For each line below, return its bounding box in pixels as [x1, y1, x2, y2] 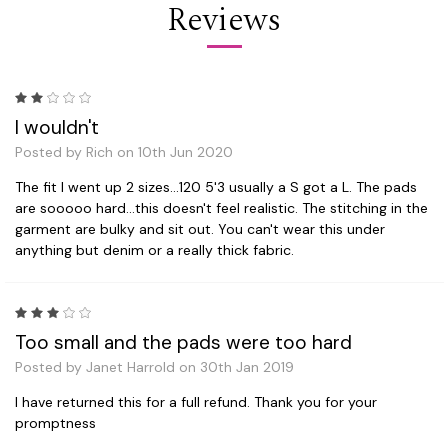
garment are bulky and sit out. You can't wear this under [15, 219, 385, 238]
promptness [15, 413, 96, 432]
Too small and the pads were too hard [15, 329, 352, 355]
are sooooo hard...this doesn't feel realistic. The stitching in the [15, 198, 428, 217]
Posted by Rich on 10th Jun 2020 [15, 142, 233, 161]
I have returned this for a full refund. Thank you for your [15, 392, 377, 411]
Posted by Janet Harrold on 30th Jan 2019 [15, 357, 294, 376]
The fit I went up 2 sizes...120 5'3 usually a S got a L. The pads [15, 177, 417, 196]
